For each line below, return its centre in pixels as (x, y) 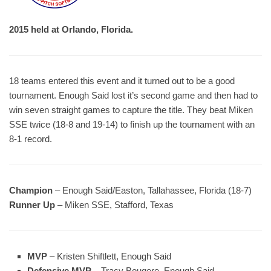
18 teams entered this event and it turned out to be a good (122, 81)
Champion (31, 190)
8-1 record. (31, 139)
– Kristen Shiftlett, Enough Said (109, 256)
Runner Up (32, 205)
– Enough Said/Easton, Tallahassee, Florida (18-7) (152, 190)
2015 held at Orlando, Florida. (71, 29)
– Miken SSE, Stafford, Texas (114, 205)
